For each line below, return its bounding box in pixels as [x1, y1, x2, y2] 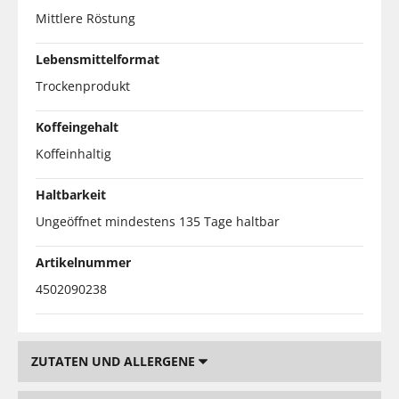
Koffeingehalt [36, 118, 118, 135]
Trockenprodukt [36, 77, 130, 94]
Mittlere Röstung [36, 9, 135, 27]
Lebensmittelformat [36, 50, 159, 68]
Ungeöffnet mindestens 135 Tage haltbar [36, 212, 280, 230]
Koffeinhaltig [36, 144, 111, 162]
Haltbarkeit [36, 185, 106, 203]
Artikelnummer [36, 253, 131, 271]
